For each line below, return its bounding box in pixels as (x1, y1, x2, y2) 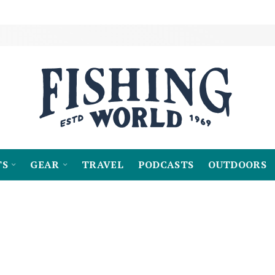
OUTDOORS (208, 158, 266, 171)
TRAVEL (81, 158, 123, 171)
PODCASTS (137, 158, 194, 171)
